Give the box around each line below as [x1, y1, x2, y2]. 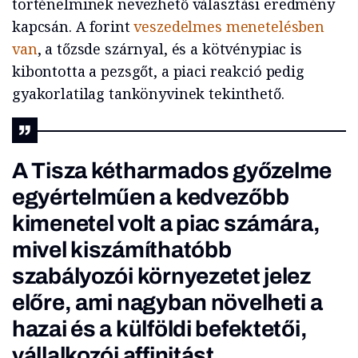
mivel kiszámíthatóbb [12, 237, 232, 263]
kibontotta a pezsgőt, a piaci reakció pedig [12, 62, 304, 82]
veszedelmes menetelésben [133, 17, 324, 37]
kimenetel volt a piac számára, [12, 211, 320, 237]
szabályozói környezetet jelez [12, 264, 312, 289]
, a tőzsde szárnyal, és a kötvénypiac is [37, 39, 302, 59]
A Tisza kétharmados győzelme [12, 158, 332, 184]
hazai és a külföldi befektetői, [12, 316, 308, 342]
